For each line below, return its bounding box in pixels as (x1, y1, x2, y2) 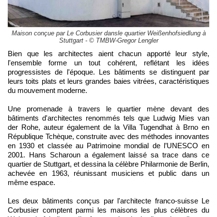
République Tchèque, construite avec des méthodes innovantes (8, 132, 209, 141)
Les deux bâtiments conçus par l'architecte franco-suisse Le (8, 197, 209, 205)
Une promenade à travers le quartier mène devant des (8, 105, 209, 113)
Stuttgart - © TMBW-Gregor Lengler (59, 37, 158, 45)
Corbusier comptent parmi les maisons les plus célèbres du (8, 206, 209, 215)
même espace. (8, 178, 55, 187)
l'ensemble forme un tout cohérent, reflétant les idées (8, 59, 209, 67)
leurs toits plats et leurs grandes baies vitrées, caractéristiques (8, 77, 209, 86)
